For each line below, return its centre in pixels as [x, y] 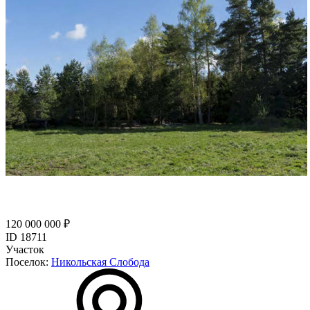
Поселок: [28, 262]
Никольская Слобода [100, 262]
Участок [25, 249]
